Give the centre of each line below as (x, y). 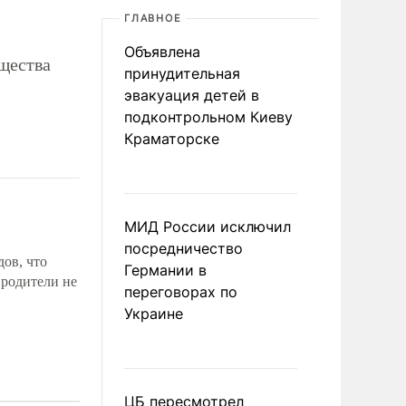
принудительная (182, 73)
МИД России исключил (208, 227)
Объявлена (162, 52)
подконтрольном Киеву (208, 117)
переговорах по (181, 292)
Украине (154, 314)
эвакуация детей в (192, 95)
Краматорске (172, 139)
